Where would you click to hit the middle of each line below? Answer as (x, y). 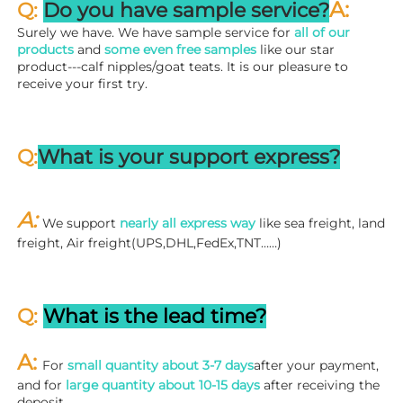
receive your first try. (82, 83)
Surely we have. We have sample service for (156, 32)
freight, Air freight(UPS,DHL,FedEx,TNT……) (149, 242)
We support (81, 223)
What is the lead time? (155, 316)
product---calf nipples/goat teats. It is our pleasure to (183, 66)
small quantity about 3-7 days (161, 365)
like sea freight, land (320, 223)
